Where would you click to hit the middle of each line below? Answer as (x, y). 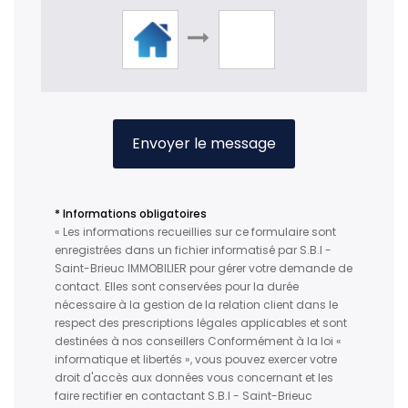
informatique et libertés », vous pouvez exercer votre (196, 360)
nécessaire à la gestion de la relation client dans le (196, 305)
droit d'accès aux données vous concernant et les (194, 378)
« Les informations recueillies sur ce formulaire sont (195, 232)
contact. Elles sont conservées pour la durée (177, 287)
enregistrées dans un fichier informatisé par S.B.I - (193, 250)
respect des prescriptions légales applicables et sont (201, 323)
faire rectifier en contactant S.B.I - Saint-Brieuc (184, 396)
